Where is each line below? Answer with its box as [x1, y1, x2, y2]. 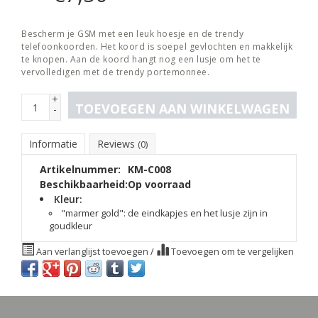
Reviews [97, 137, 138, 150]
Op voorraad [128, 177, 191, 191]
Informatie [29, 137, 77, 150]
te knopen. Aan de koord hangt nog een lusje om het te [21, 53, 261, 65]
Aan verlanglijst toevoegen [34, 245, 150, 258]
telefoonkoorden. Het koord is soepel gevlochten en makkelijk [21, 40, 292, 53]
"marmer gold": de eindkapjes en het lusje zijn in [61, 207, 268, 220]
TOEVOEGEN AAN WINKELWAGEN [75, 100, 290, 117]
